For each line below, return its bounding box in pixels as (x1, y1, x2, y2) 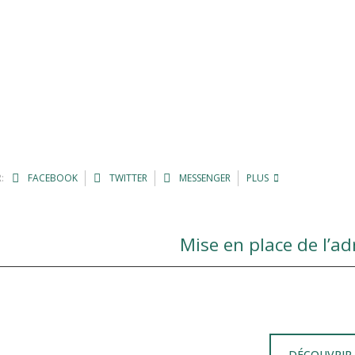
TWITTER (106, 171, 147, 185)
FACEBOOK (25, 171, 78, 185)
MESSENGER (176, 171, 231, 185)
